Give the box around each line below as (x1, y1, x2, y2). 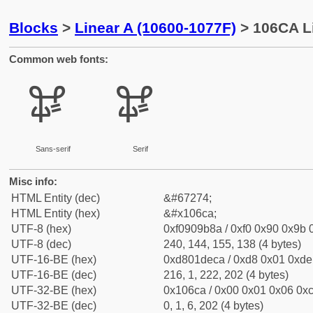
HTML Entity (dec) (11, 192, 100, 204)
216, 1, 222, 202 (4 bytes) (163, 269, 289, 281)
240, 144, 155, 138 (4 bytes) (163, 238, 301, 250)
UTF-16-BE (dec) (11, 269, 96, 281)
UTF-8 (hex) (11, 223, 71, 235)
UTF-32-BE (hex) (11, 284, 96, 296)
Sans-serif (35, 145, 71, 153)
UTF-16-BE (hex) (11, 254, 96, 265)
